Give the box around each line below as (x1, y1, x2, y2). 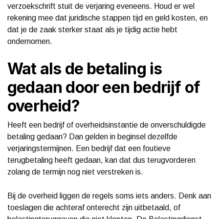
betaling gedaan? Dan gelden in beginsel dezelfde (7, 132, 177, 141)
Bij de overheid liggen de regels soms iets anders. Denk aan (7, 191, 211, 200)
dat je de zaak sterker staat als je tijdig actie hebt (7, 25, 177, 34)
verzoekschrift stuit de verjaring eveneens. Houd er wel (7, 1, 195, 10)
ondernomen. (7, 37, 52, 45)
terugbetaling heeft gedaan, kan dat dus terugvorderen (7, 155, 196, 164)
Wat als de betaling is (7, 59, 162, 78)
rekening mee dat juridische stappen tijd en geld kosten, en (7, 13, 208, 22)
